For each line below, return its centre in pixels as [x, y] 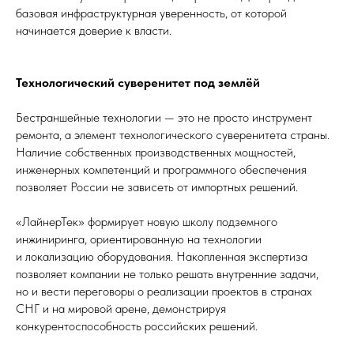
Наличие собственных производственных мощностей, [156, 152]
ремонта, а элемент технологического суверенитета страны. [173, 135]
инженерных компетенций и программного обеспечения [161, 169]
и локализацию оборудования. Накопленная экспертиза [162, 256]
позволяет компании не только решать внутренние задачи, [167, 274]
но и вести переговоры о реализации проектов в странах [164, 291]
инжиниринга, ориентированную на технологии [139, 239]
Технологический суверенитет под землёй [138, 83]
